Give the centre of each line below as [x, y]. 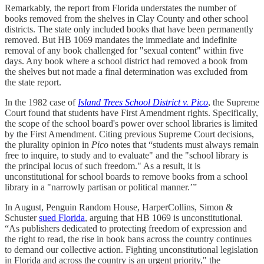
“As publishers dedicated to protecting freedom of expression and [126, 228]
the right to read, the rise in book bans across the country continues [128, 239]
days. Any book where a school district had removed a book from [126, 61]
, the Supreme [234, 102]
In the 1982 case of [41, 102]
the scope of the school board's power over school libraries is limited [131, 123]
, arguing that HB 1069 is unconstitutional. [164, 217]
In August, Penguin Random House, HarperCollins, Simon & [119, 207]
